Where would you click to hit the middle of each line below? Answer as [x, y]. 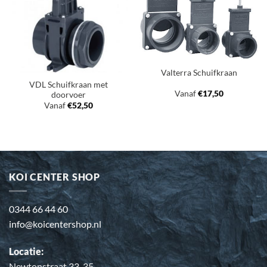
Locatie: [26, 252]
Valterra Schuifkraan [199, 72]
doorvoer [68, 94]
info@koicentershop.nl [55, 224]
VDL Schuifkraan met [68, 84]
